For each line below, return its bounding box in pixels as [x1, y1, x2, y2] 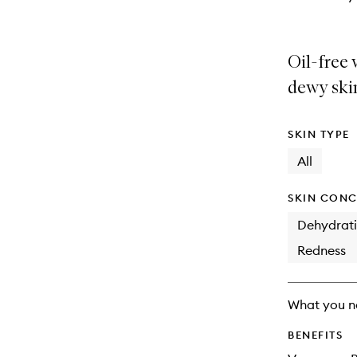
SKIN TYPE [288, 127, 350, 140]
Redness [297, 242, 346, 258]
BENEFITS [288, 328, 343, 341]
